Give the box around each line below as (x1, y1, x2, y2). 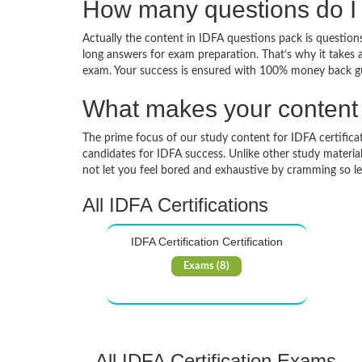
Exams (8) (183, 261, 230, 271)
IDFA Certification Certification (130, 235, 283, 248)
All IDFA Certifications (82, 194, 268, 216)
